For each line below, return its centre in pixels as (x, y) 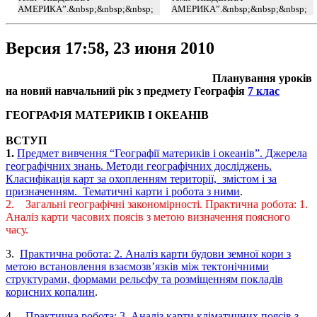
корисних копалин (50, 292)
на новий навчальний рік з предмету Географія (127, 91)
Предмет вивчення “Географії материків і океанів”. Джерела (162, 153)
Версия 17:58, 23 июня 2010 (110, 48)
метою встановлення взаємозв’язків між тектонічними (137, 266)
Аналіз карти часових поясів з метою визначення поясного (148, 217)
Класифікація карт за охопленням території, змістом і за (141, 178)
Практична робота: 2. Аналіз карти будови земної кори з (155, 253)
